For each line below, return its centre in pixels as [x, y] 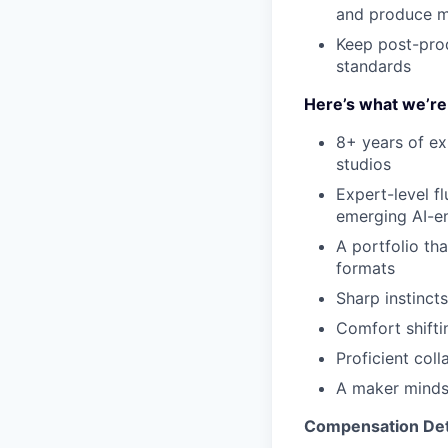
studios [363, 164]
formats [365, 268]
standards [373, 66]
